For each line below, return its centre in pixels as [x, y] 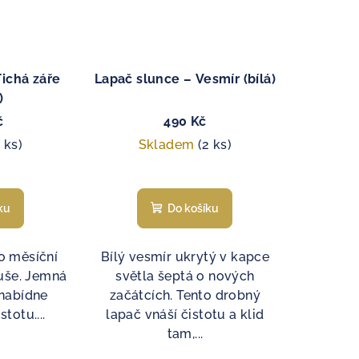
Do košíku [194, 208]
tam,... [185, 333]
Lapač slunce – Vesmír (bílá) [185, 79]
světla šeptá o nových [185, 276]
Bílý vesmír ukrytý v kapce [185, 256]
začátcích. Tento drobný [185, 295]
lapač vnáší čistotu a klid [185, 314]
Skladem [168, 144]
